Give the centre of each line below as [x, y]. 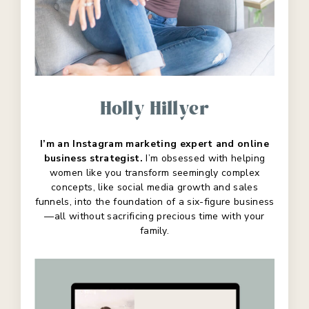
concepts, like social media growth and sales [154, 187]
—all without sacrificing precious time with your [154, 216]
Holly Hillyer [154, 107]
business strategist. [93, 158]
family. [154, 230]
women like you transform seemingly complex [154, 172]
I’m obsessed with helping [204, 158]
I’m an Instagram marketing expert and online [154, 143]
